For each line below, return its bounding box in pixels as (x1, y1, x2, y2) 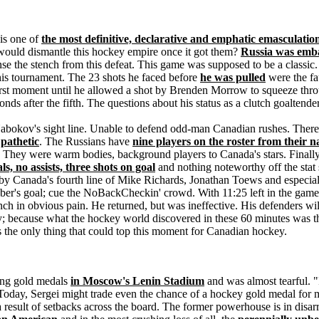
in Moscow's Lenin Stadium (70, 275, 204, 287)
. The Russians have (39, 135, 132, 147)
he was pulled (200, 71, 266, 83)
